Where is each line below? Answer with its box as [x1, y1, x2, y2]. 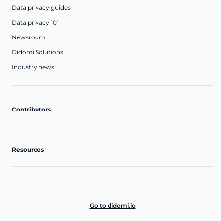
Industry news [12, 63, 54, 71]
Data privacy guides [12, 4, 71, 12]
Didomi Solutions [12, 48, 63, 56]
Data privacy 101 [12, 19, 59, 27]
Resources [12, 146, 44, 154]
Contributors [12, 106, 51, 113]
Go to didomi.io [89, 202, 136, 210]
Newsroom [12, 34, 45, 41]
